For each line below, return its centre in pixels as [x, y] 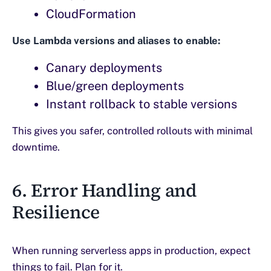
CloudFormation [91, 14]
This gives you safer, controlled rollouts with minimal [132, 130]
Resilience [56, 212]
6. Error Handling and [105, 190]
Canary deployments [104, 67]
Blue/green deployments [115, 86]
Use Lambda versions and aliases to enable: [116, 40]
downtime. [36, 147]
